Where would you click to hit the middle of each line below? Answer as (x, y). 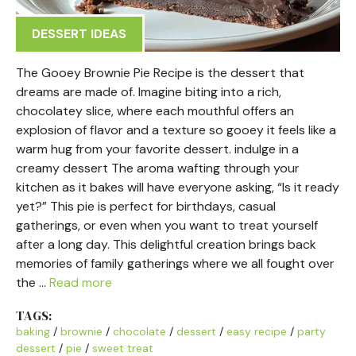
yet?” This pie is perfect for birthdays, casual (146, 206)
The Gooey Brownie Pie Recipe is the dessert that (160, 73)
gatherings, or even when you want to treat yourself (167, 225)
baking (33, 331)
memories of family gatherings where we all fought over (175, 263)
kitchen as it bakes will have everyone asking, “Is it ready (178, 187)
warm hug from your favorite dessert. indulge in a (157, 149)
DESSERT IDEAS (79, 34)
